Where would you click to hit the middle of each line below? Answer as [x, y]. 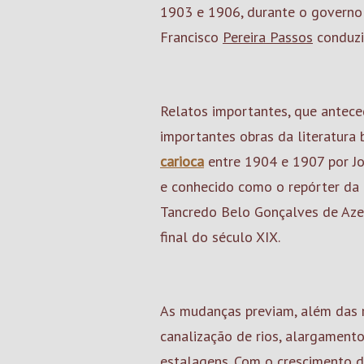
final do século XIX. [220, 237]
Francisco [191, 37]
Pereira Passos [268, 37]
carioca [182, 161]
